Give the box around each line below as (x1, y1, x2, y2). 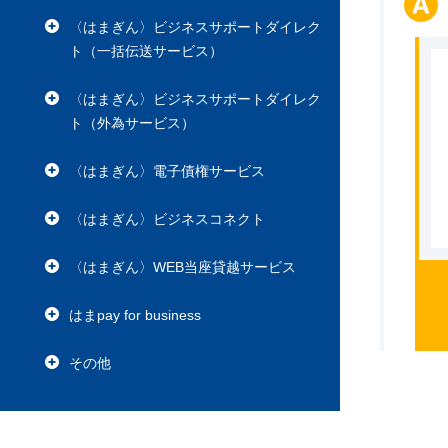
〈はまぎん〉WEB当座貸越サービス (69, 259, 296, 275)
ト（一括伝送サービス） (69, 43, 223, 59)
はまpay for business (69, 307, 201, 323)
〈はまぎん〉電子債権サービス (69, 163, 265, 179)
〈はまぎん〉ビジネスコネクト (69, 211, 265, 227)
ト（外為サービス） (69, 115, 195, 131)
